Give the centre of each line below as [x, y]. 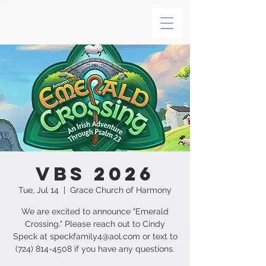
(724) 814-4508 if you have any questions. [95, 249]
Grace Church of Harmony [121, 190]
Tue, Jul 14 [39, 190]
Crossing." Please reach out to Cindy [95, 224]
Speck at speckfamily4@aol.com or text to [95, 236]
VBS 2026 [95, 174]
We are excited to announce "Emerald [95, 211]
